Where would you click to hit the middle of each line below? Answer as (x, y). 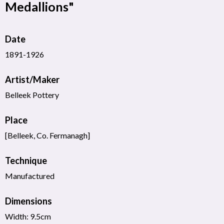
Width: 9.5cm (28, 216)
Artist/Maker (32, 79)
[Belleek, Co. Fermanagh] (47, 135)
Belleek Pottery (32, 94)
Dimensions (28, 201)
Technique (26, 160)
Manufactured (30, 175)
